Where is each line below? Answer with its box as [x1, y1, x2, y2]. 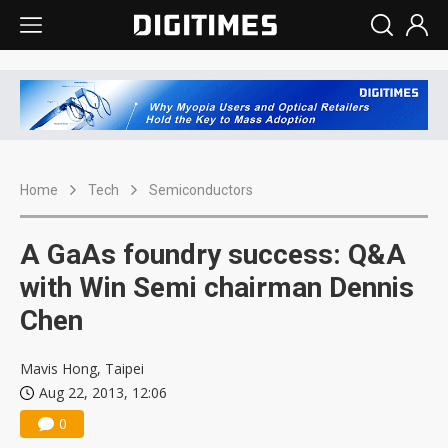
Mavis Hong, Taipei [20, 359, 144, 379]
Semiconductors [149, 182, 253, 199]
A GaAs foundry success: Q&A [20, 238, 406, 272]
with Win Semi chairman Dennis [20, 271, 414, 305]
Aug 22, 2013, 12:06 [39, 383, 167, 403]
